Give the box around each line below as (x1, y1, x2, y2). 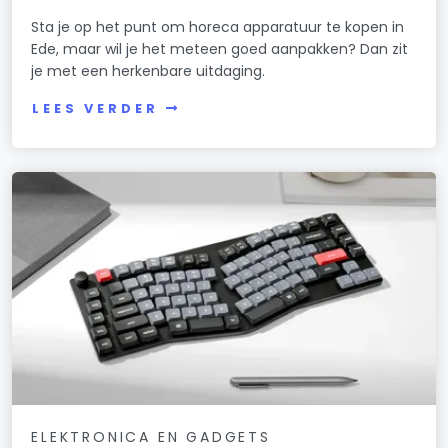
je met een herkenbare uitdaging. (31, 61, 266, 82)
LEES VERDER (32, 100, 159, 118)
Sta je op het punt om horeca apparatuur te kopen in (31, 17, 405, 38)
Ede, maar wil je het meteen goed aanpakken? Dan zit (31, 39, 409, 60)
